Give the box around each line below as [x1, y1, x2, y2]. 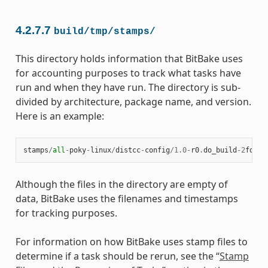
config [144, 145, 170, 154]
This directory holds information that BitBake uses [15, 51, 243, 65]
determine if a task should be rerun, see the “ [15, 249, 220, 263]
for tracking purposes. [15, 206, 117, 220]
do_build [203, 145, 237, 154]
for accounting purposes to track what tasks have [15, 66, 241, 80]
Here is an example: [15, 109, 104, 123]
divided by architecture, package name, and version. [15, 95, 251, 108]
